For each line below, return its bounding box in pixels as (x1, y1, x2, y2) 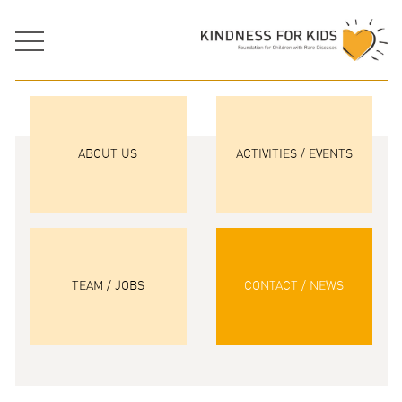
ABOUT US (78, 147, 138, 161)
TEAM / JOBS (71, 280, 144, 293)
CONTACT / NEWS (244, 280, 345, 293)
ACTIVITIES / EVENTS (235, 147, 353, 161)
